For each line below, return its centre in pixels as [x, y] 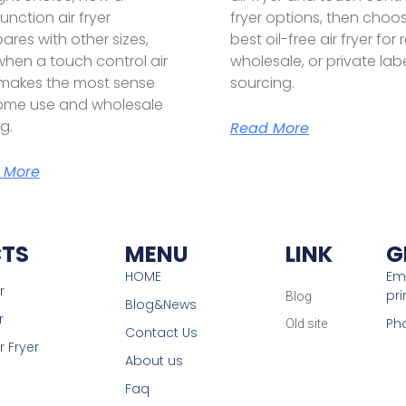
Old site [307, 323]
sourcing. [262, 82]
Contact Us [161, 332]
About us [154, 360]
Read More [269, 128]
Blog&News [160, 304]
